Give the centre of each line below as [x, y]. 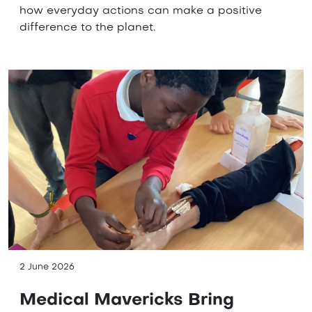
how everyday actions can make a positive [141, 11]
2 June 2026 [47, 267]
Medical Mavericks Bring [127, 301]
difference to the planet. [87, 28]
